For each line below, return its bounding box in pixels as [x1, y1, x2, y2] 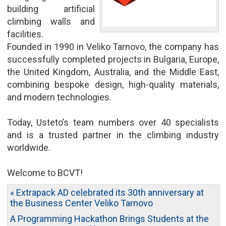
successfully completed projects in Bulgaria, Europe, [7, 53, 219, 65]
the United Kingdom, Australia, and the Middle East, [7, 66, 219, 77]
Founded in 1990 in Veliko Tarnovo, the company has [7, 41, 219, 52]
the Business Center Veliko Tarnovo [10, 197, 153, 208]
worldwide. [7, 142, 50, 153]
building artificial [7, 3, 95, 14]
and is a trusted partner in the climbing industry [7, 129, 219, 140]
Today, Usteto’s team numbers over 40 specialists [7, 117, 219, 128]
